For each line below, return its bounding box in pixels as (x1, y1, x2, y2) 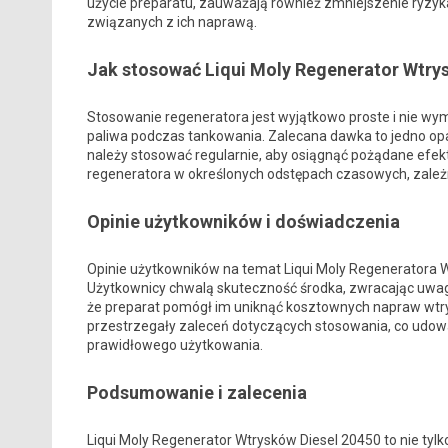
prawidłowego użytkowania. (86, 336, 263, 353)
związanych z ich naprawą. (86, 13, 257, 30)
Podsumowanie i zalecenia (86, 381, 307, 403)
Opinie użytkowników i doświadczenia (86, 210, 400, 232)
